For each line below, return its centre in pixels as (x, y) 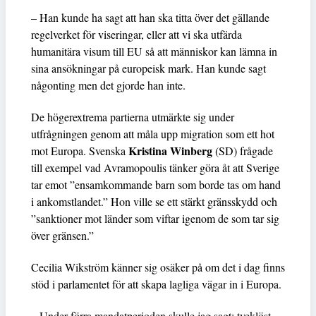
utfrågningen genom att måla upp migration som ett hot (153, 133)
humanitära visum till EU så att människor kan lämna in (154, 51)
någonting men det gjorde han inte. (108, 85)
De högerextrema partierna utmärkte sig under (133, 116)
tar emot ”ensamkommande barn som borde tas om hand (156, 184)
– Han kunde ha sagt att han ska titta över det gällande (150, 17)
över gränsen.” (62, 235)
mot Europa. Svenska (80, 150)
